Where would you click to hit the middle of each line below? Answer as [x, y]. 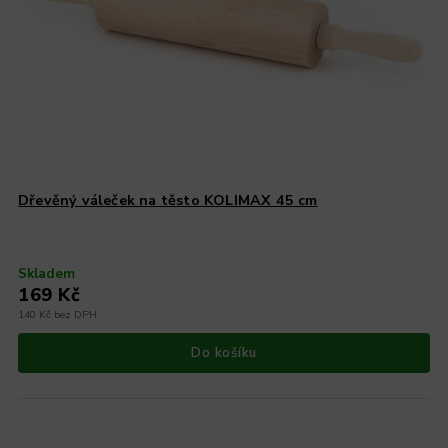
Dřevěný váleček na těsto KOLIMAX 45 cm [168, 200]
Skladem [47, 273]
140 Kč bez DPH [58, 314]
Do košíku [224, 353]
